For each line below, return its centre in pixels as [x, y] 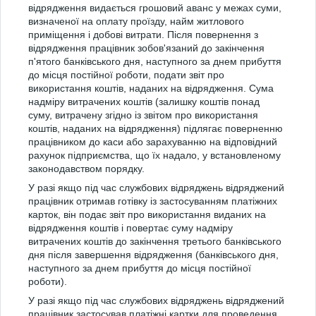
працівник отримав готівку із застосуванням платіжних [153, 201]
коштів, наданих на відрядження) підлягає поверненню [156, 128]
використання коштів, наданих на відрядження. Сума [151, 88]
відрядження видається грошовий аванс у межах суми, [155, 8]
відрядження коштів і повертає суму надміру [130, 228]
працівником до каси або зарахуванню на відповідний [153, 142]
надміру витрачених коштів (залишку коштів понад [144, 102]
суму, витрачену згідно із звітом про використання [143, 115]
